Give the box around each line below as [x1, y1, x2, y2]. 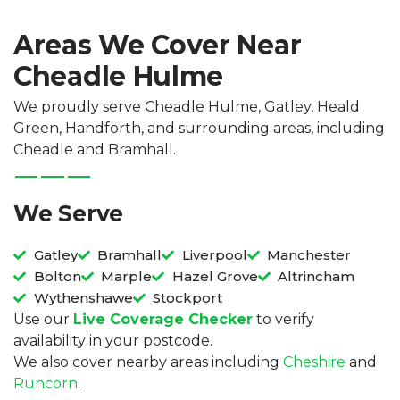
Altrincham [278, 268, 354, 286]
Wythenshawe [33, 289, 133, 307]
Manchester [267, 246, 351, 264]
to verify [253, 311, 314, 329]
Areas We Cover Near [13, 29, 302, 62]
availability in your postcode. [13, 332, 212, 350]
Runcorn [13, 375, 78, 393]
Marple [101, 268, 152, 286]
